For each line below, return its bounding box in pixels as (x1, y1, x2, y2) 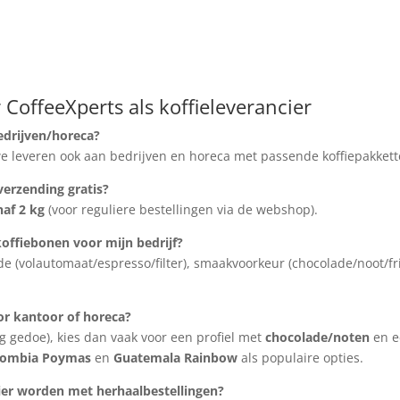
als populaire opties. (237, 348, 364, 366)
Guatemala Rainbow (113, 348, 238, 366)
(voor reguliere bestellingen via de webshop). (45, 200, 319, 218)
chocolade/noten (265, 328, 371, 346)
